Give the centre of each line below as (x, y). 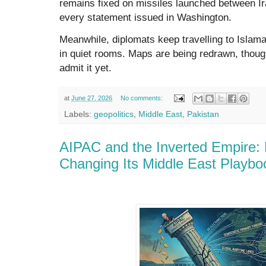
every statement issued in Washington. (145, 17)
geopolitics (114, 114)
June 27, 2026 (92, 98)
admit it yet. (85, 67)
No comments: (142, 98)
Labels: (79, 114)
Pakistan (203, 114)
